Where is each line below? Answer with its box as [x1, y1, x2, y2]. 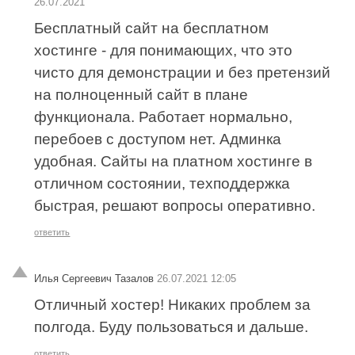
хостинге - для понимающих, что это [34, 41, 293, 59]
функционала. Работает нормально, [34, 108, 293, 125]
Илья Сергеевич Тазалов [34, 272, 155, 284]
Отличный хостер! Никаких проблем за [34, 296, 311, 313]
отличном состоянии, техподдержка [34, 174, 291, 192]
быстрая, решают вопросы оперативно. [34, 197, 316, 214]
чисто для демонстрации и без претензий [34, 63, 331, 81]
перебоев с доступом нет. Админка [34, 130, 282, 147]
